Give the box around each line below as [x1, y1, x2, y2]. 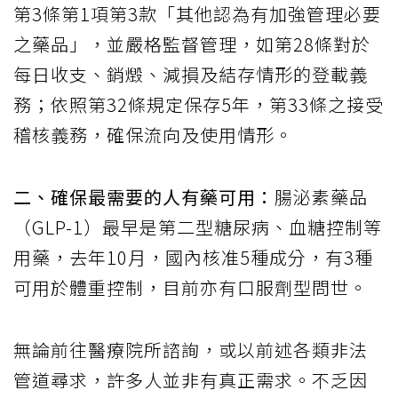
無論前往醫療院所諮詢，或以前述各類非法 [13, 336, 368, 362]
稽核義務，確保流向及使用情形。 [13, 121, 293, 147]
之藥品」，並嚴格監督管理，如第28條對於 [13, 30, 370, 57]
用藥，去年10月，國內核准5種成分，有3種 [13, 243, 373, 270]
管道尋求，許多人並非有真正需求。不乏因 [13, 366, 368, 393]
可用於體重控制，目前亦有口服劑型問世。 [13, 274, 368, 300]
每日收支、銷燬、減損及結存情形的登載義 [13, 60, 368, 87]
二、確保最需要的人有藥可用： [13, 183, 275, 210]
